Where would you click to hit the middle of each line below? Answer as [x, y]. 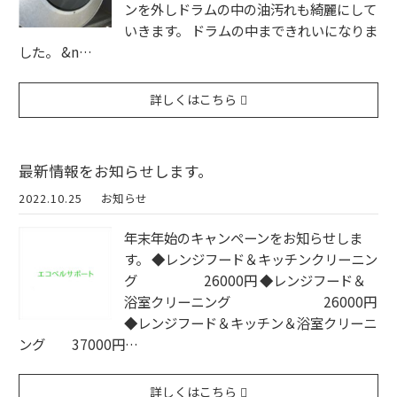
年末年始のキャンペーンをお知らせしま [243, 238]
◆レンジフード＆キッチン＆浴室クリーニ [250, 323]
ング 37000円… [78, 344]
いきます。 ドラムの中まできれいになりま [251, 31]
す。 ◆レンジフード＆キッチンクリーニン [251, 259]
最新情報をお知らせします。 [116, 171]
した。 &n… [55, 52]
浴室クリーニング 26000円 [250, 302]
